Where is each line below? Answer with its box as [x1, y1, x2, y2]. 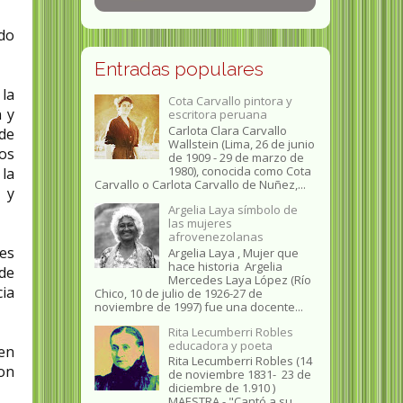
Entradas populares [94, 58, 264, 81]
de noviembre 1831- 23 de [167, 366, 311, 383]
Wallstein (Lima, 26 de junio [167, 136, 315, 152]
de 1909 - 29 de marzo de [167, 149, 304, 166]
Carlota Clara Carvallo [167, 122, 287, 139]
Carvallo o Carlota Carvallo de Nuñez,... [94, 176, 306, 193]
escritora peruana [167, 106, 267, 123]
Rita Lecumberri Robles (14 [167, 353, 312, 370]
